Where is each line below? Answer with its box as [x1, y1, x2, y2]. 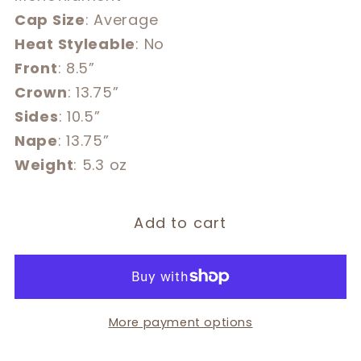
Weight [15, 154, 74, 175]
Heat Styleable [15, 33, 136, 54]
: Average [85, 9, 159, 30]
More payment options [108, 313, 253, 330]
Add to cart [134, 213, 227, 234]
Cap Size [15, 9, 85, 30]
